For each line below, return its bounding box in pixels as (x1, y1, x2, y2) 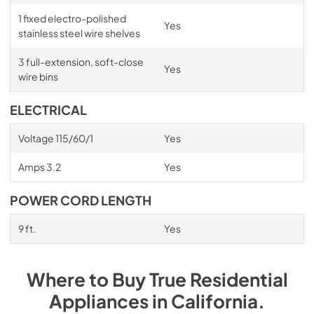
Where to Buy (26, 267, 149, 291)
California (171, 289, 258, 313)
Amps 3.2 (18, 160, 61, 173)
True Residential (149, 267, 288, 291)
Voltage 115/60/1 (18, 131, 93, 144)
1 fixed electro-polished (18, 11, 126, 25)
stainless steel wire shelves (18, 26, 140, 39)
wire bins (18, 69, 58, 83)
